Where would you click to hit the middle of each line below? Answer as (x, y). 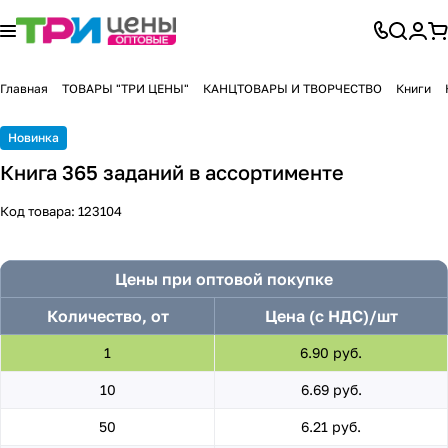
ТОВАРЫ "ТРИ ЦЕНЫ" (125, 88)
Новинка (33, 137)
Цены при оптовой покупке (224, 279)
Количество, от (107, 316)
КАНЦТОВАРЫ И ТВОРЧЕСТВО (292, 88)
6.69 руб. (331, 389)
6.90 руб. (331, 352)
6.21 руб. (331, 426)
